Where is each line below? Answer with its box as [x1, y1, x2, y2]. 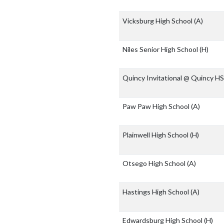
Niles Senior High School [122, 45, 199, 54]
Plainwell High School [122, 130, 190, 139]
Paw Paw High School [122, 102, 191, 111]
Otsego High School [122, 159, 187, 168]
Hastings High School [122, 187, 190, 196]
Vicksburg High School [122, 16, 194, 25]
